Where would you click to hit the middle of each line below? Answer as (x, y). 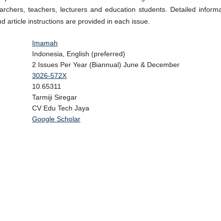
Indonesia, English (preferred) (79, 54)
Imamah (45, 43)
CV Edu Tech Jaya (61, 108)
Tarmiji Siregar (55, 97)
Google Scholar (56, 119)
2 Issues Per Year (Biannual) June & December (107, 65)
